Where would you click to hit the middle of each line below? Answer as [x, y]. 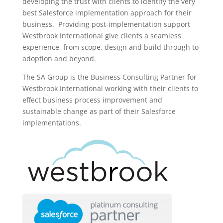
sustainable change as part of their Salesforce [99, 111]
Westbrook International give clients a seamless [102, 36]
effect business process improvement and [92, 100]
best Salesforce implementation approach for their [107, 13]
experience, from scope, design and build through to [110, 47]
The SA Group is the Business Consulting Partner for [109, 77]
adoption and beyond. [59, 58]
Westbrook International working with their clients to [110, 88]
